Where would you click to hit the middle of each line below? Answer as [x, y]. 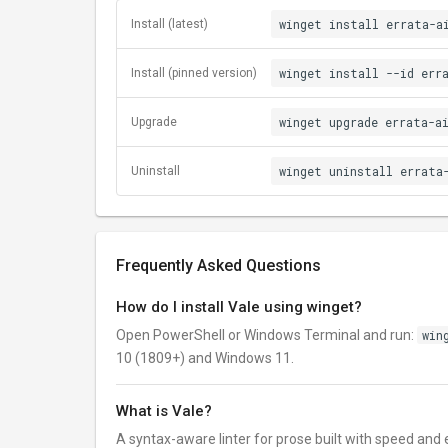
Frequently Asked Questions [218, 265]
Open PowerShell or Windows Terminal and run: [266, 335]
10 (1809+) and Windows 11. [205, 358]
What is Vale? [164, 411]
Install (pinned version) [194, 73]
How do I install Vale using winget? [239, 307]
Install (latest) [169, 24]
